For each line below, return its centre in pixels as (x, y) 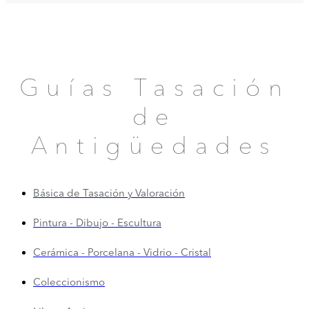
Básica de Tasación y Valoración (109, 195)
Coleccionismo (69, 283)
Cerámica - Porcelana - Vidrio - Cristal (122, 254)
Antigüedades (154, 148)
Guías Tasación (154, 90)
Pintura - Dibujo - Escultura (97, 224)
